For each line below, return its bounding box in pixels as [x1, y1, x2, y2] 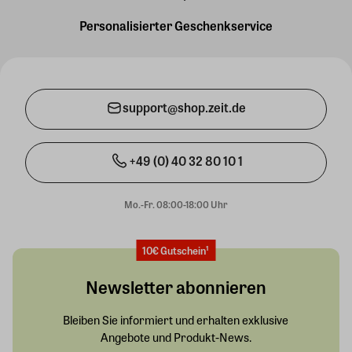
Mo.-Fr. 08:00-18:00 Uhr [124, 196, 228, 211]
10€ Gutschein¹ [142, 242, 209, 258]
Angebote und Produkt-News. [100, 328, 251, 346]
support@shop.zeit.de [123, 98, 246, 117]
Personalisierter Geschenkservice [79, 16, 273, 35]
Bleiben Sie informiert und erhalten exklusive [63, 310, 288, 328]
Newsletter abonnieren [85, 273, 266, 299]
